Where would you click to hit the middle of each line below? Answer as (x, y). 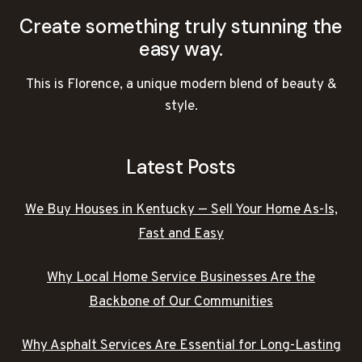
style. (181, 106)
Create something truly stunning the (181, 26)
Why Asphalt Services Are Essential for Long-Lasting (181, 345)
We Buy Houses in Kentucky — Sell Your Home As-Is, (181, 210)
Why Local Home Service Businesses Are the (181, 278)
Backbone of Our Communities (181, 302)
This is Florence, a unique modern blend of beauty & (181, 84)
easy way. (181, 48)
